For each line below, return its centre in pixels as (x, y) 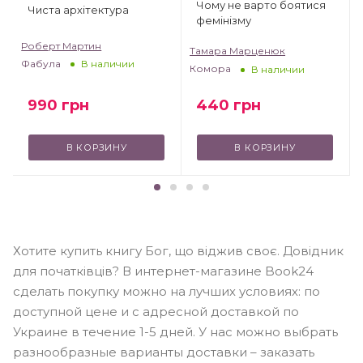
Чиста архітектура (79, 10)
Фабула (41, 63)
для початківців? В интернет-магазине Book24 (163, 271)
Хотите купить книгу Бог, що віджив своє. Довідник (178, 251)
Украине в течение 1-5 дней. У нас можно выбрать (175, 332)
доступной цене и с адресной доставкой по (156, 312)
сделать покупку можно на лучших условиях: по (167, 292)
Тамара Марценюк (238, 51)
